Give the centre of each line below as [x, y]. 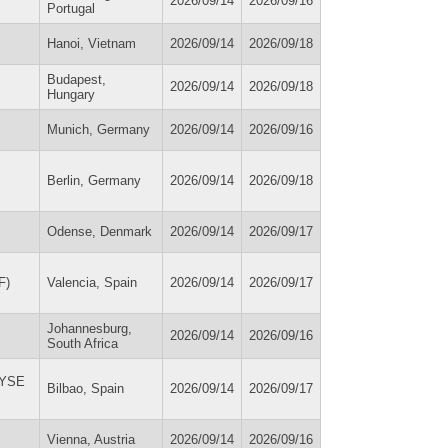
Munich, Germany [98, 129]
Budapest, [76, 79]
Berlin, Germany [94, 180]
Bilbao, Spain [85, 388]
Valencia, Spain [92, 282]
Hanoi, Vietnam [91, 43]
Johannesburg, [89, 328]
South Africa [82, 343]
